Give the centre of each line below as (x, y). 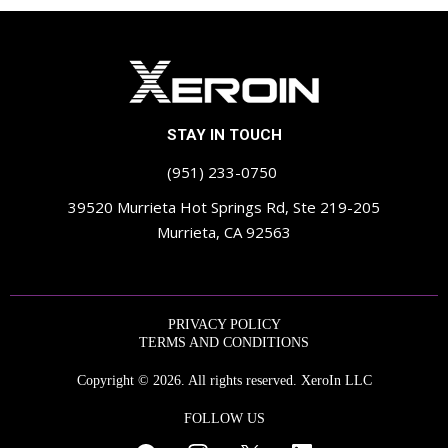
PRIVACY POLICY (224, 324)
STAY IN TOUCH (224, 134)
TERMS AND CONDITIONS (224, 342)
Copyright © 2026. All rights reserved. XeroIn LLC (224, 380)
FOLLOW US (224, 418)
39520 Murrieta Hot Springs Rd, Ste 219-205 (224, 206)
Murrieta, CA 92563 (224, 231)
